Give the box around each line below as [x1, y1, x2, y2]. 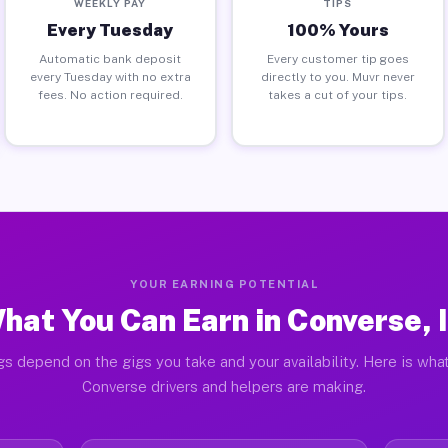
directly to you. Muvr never [260, 69, 415, 84]
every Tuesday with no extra [29, 69, 191, 84]
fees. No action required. [37, 87, 183, 102]
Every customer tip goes [266, 51, 409, 66]
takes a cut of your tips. [268, 87, 408, 102]
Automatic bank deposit [39, 51, 182, 66]
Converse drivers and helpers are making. [82, 378, 366, 395]
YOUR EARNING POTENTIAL [130, 278, 318, 290]
